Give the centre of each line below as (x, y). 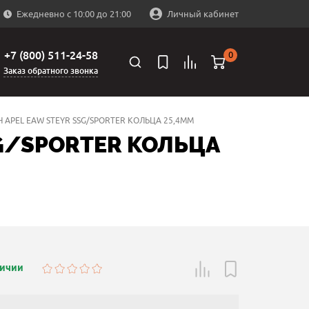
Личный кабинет (203, 13)
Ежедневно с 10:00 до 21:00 (74, 13)
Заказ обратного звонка (50, 71)
